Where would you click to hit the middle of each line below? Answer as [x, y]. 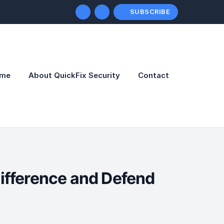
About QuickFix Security [74, 75]
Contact [153, 75]
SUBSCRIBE [150, 12]
